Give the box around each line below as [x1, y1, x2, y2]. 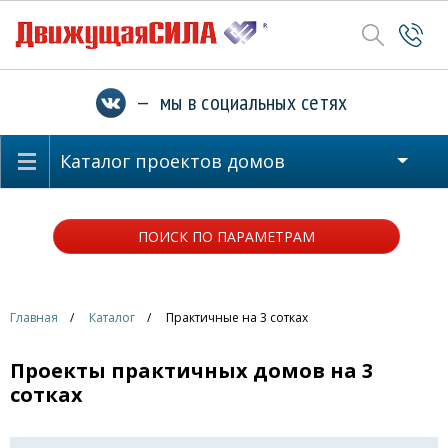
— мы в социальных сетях [125, 88, 348, 116]
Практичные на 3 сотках [166, 309, 308, 326]
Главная [10, 309, 58, 326]
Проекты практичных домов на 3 [10, 357, 373, 384]
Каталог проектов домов [60, 149, 285, 173]
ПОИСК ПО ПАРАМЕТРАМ [137, 227, 315, 246]
